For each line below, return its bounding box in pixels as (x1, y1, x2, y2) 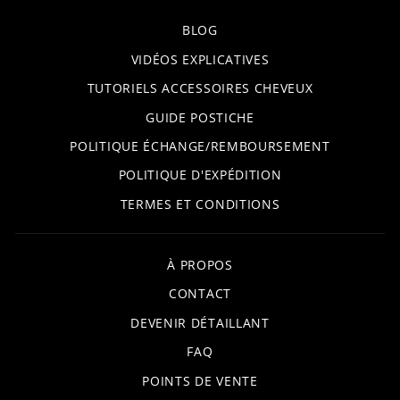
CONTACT (169, 285, 231, 303)
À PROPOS (167, 256, 233, 274)
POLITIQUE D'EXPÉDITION (118, 166, 282, 184)
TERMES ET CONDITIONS (120, 195, 280, 212)
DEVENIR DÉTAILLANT (130, 313, 270, 331)
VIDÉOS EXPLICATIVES (130, 50, 270, 68)
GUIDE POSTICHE (146, 108, 254, 126)
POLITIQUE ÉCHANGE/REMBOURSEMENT (70, 137, 330, 154)
